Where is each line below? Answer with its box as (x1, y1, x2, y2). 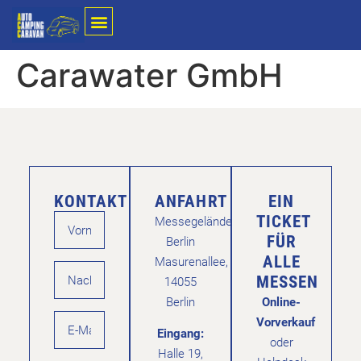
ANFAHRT (155, 189, 227, 212)
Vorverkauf (255, 313, 315, 330)
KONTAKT (53, 189, 128, 212)
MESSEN (255, 269, 319, 293)
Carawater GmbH (16, 56, 283, 96)
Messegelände (155, 212, 233, 229)
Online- (262, 293, 301, 309)
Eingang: (157, 325, 204, 342)
